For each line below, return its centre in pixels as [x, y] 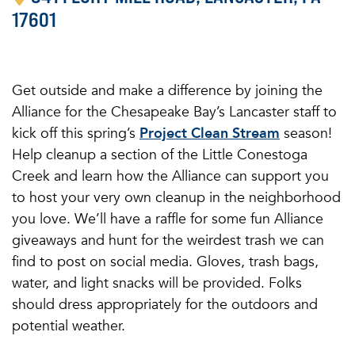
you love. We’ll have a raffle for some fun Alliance [168, 219]
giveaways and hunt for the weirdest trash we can [168, 240]
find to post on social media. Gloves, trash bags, [165, 262]
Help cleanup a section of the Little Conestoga [160, 155]
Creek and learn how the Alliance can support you [170, 176]
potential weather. [69, 326]
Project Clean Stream [210, 134]
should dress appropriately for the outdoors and [165, 305]
